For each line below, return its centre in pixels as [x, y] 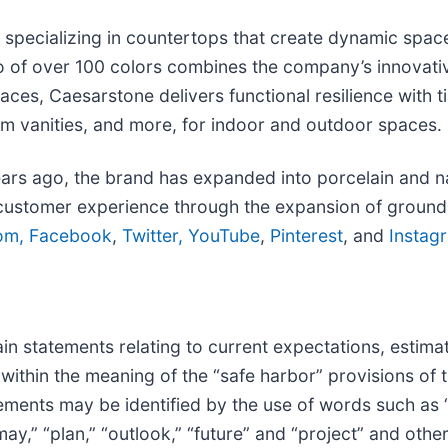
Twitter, [152, 235]
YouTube [224, 235]
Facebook [70, 235]
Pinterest [306, 235]
